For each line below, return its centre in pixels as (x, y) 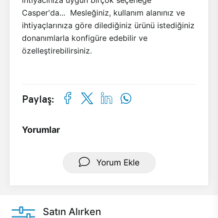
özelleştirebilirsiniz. (57, 50)
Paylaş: (38, 99)
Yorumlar (41, 129)
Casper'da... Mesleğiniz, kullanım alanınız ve (103, 12)
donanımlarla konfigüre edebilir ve (85, 38)
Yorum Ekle (118, 162)
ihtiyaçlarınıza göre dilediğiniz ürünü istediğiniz (108, 25)
